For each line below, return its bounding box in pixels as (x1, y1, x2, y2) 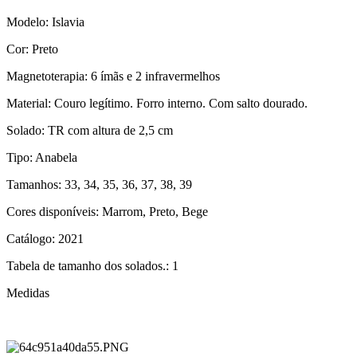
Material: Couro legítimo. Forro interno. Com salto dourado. (6, 96, 308, 110)
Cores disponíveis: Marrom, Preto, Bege (6, 204, 208, 218)
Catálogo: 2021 (6, 231, 84, 245)
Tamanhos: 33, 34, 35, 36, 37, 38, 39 (6, 177, 192, 191)
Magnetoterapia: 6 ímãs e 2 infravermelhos (6, 69, 220, 83)
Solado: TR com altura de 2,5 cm (6, 123, 173, 137)
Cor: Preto (6, 41, 58, 56)
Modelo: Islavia (6, 14, 84, 29)
